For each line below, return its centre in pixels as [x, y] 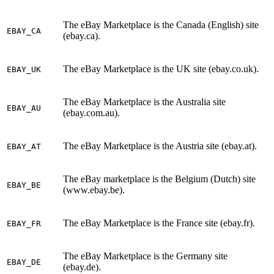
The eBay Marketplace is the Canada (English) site [161, 25]
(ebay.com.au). [91, 113]
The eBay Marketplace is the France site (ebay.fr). [159, 223]
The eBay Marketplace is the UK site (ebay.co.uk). [161, 69]
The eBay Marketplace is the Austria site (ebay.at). [160, 146]
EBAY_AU [24, 108]
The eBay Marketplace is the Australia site [144, 102]
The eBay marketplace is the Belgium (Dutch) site [159, 179]
